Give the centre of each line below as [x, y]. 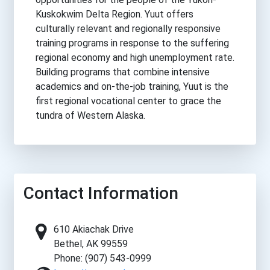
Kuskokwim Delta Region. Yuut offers [115, 14]
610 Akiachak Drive [94, 229]
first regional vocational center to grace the [128, 101]
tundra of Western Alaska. [90, 115]
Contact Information [101, 193]
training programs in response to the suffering [132, 43]
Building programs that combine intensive [123, 72]
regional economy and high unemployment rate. [135, 57]
